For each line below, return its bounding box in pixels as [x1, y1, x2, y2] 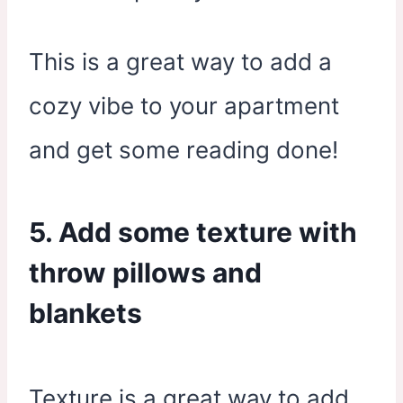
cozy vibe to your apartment [29, 92, 339, 120]
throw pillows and [29, 256, 262, 289]
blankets [29, 297, 142, 329]
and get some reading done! [29, 136, 338, 164]
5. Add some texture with [29, 216, 357, 248]
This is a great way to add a [29, 48, 332, 76]
